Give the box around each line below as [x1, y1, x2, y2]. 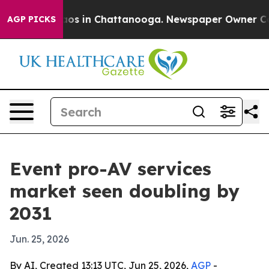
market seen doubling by [10, 180, 240, 202]
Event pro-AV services [10, 157, 211, 180]
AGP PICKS [7, 14, 56, 25]
